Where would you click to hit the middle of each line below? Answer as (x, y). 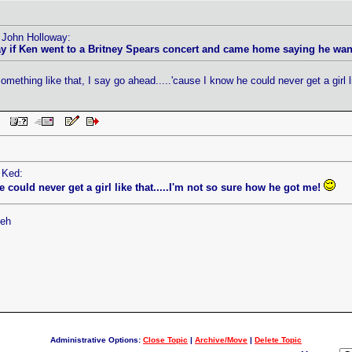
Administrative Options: (97, 340)
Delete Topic (278, 340)
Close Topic (165, 340)
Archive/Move (221, 340)
